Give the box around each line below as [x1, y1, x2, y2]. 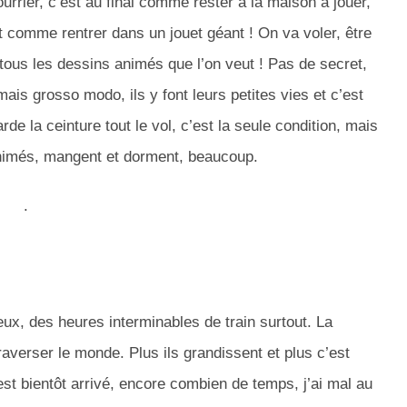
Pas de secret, [263, 55, 367, 74]
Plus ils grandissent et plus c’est [124, 344, 350, 362]
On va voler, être [253, 25, 372, 43]
